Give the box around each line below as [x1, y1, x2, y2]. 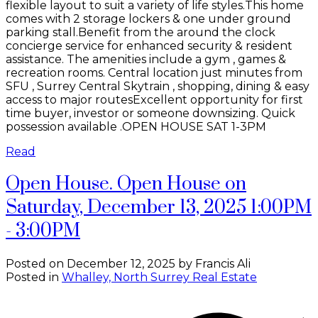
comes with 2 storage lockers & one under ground [6, 11, 291, 26]
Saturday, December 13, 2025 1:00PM [6, 195, 312, 219]
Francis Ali [195, 256, 251, 270]
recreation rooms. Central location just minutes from [6, 65, 302, 79]
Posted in [6, 270, 59, 284]
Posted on [6, 256, 67, 270]
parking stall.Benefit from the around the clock [6, 25, 275, 39]
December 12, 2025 [67, 256, 175, 270]
